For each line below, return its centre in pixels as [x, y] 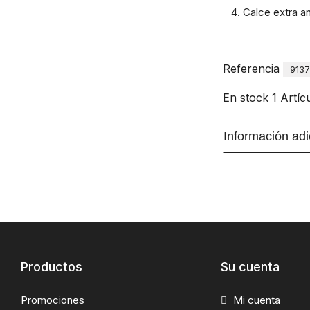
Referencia [251, 69]
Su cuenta [250, 267]
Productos [52, 267]
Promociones [53, 300]
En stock [246, 98]
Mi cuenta [255, 300]
